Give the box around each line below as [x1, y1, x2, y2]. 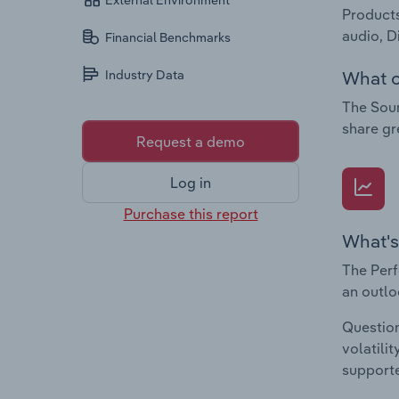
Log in [170, 174, 211, 192]
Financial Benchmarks [105, 29, 232, 46]
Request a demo [136, 132, 245, 151]
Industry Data [105, 67, 185, 84]
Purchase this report [123, 204, 258, 223]
